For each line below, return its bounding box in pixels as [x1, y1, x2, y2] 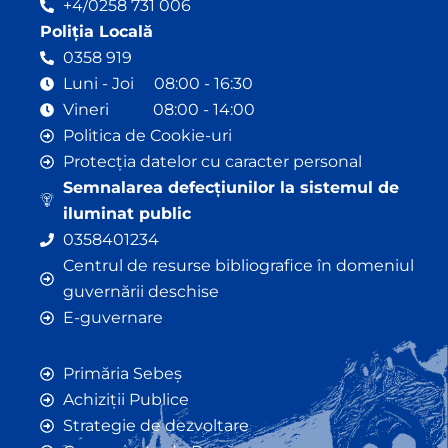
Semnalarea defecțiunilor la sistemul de [62, 177, 399, 197]
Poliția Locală [40, 21, 153, 41]
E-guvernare [62, 307, 163, 327]
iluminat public [62, 203, 191, 223]
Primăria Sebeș [62, 363, 182, 383]
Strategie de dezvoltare [62, 415, 249, 435]
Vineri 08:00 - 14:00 [62, 99, 255, 119]
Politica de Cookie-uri [62, 125, 232, 145]
